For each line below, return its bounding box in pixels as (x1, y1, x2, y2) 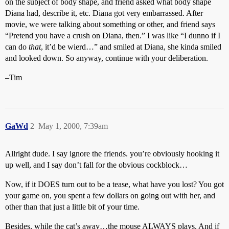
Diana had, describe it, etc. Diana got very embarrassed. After (5, 9, 203, 17)
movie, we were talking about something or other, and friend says (5, 20, 215, 29)
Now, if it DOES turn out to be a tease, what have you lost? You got (5, 180, 224, 189)
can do (5, 42, 29, 51)
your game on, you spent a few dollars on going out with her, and (5, 191, 215, 200)
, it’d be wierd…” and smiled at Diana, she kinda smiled (41, 42, 221, 51)
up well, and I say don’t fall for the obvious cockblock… (5, 161, 188, 169)
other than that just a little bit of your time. (5, 202, 140, 211)
